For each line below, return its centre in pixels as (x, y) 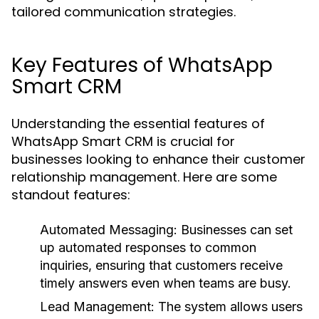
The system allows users (229, 307)
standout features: (71, 195)
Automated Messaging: (109, 230)
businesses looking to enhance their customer (158, 159)
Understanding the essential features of (138, 124)
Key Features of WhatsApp (142, 65)
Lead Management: (97, 307)
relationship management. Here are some (144, 177)
